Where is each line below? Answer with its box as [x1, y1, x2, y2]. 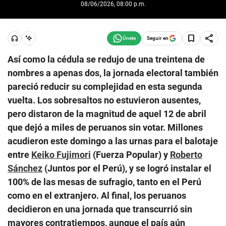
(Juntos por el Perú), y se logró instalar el [42, 162, 211, 174]
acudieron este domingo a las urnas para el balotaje [8, 135, 218, 146]
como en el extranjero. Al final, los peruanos [8, 190, 186, 201]
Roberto [170, 149, 202, 160]
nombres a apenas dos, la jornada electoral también [8, 67, 218, 78]
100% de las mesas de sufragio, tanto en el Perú [8, 176, 201, 187]
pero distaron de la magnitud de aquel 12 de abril [8, 108, 206, 119]
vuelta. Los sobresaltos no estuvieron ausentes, [8, 94, 201, 105]
